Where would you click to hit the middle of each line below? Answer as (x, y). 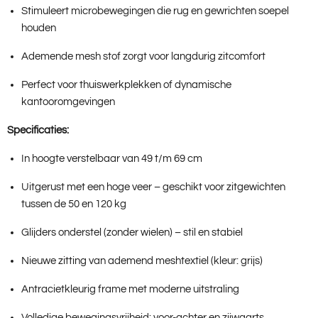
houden (39, 28)
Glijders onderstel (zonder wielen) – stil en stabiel (132, 233)
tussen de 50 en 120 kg (74, 204)
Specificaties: (38, 131)
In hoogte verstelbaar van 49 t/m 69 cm (112, 159)
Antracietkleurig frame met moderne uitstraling (130, 290)
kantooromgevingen (68, 102)
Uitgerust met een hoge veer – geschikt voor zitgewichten (153, 187)
